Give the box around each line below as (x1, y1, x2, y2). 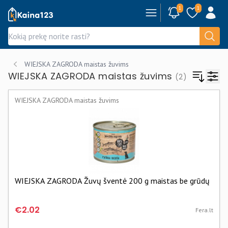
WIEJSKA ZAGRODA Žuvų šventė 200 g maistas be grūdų (15, 176, 210, 186)
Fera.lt (195, 206, 213, 214)
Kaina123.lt (8, 8, 48, 18)
